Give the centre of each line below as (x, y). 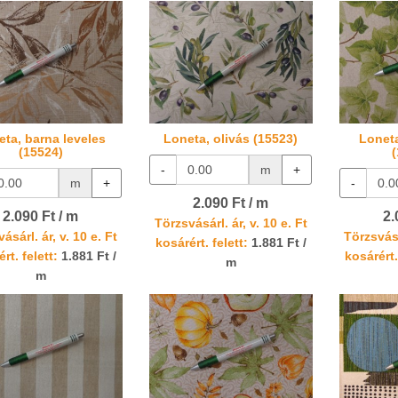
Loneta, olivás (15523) (231, 138)
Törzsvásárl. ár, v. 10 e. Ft (231, 223)
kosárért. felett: (201, 243)
